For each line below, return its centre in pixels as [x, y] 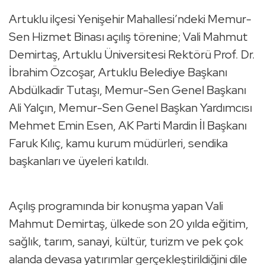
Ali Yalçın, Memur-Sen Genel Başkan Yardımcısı [130, 108]
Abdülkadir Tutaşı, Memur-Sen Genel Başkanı [127, 90]
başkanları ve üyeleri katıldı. [79, 161]
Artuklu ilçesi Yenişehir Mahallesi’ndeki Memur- [130, 19]
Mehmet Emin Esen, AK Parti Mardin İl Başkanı [128, 126]
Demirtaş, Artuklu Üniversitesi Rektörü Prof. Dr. [132, 55]
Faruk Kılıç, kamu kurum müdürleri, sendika [118, 143]
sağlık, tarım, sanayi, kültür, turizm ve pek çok [126, 242]
